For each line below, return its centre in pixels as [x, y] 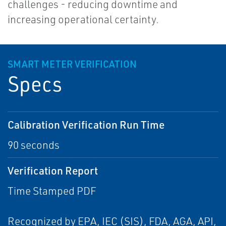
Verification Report [53, 171]
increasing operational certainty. [83, 19]
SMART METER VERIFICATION [72, 64]
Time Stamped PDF [52, 191]
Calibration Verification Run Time [86, 125]
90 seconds [34, 145]
